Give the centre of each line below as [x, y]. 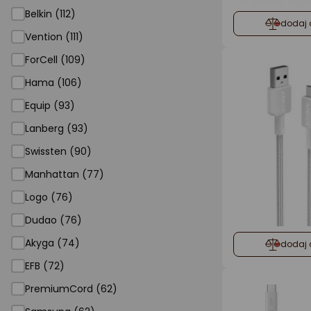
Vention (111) [54, 37]
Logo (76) [49, 197]
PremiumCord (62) [71, 289]
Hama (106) [53, 83]
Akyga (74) [52, 243]
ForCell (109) [55, 60]
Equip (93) [50, 106]
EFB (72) [45, 266]
